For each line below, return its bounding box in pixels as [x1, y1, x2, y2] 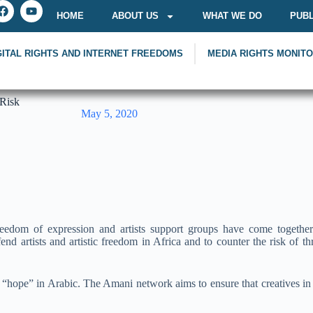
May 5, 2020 [81, 108, 138, 119]
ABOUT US [112, 10, 159, 21]
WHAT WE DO [203, 10, 262, 21]
